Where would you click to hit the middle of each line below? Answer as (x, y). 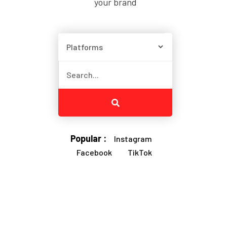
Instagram (133, 139)
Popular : (89, 138)
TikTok (140, 152)
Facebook (94, 152)
